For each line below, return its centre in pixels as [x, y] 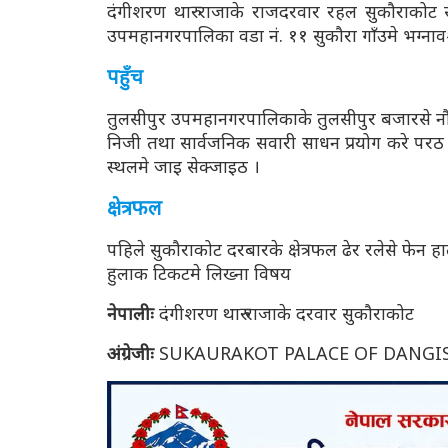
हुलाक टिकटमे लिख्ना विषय [199, 273]
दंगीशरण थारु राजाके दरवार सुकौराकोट [284, 313]
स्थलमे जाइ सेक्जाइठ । [183, 166]
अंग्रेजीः [133, 353]
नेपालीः [130, 313]
